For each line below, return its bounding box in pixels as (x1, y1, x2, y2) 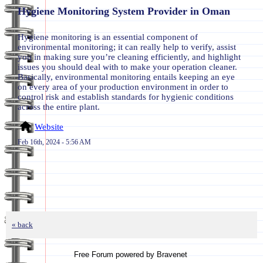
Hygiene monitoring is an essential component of (18, 32, 198, 42)
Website (35, 122, 64, 131)
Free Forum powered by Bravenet (73, 250, 190, 259)
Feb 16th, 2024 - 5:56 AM (18, 138, 91, 146)
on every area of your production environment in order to (18, 82, 228, 92)
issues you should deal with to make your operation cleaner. (18, 62, 237, 72)
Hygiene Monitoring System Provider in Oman (18, 5, 230, 17)
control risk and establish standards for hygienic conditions (18, 92, 234, 102)
